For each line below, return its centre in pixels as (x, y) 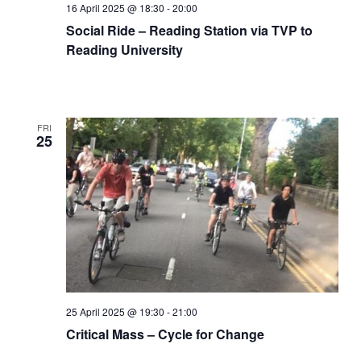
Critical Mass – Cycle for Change (166, 334)
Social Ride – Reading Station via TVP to (190, 31)
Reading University (125, 50)
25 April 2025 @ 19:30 (116, 311)
